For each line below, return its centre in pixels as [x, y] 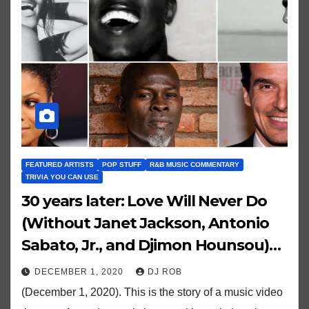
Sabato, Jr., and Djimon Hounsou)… [151, 245]
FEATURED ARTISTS [60, 164]
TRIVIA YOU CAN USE [62, 177]
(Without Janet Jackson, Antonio [145, 223]
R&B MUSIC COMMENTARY [195, 164]
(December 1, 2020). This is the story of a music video [152, 292]
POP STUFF [122, 164]
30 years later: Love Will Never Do [144, 201]
